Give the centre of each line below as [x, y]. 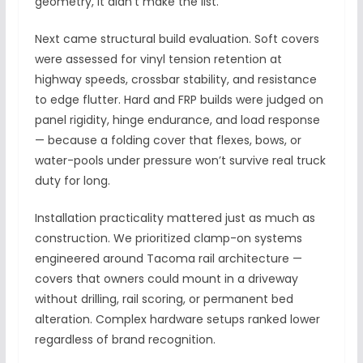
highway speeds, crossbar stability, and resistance [175, 80]
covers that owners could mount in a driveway [166, 279]
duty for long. [72, 181]
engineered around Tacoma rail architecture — [168, 259]
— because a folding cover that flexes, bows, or [168, 141]
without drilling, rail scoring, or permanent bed [164, 299]
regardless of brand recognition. [125, 340]
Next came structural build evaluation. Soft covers [177, 39]
